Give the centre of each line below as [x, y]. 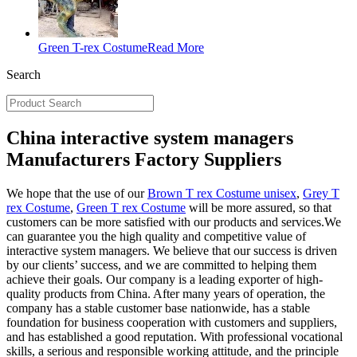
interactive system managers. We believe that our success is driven [172, 250]
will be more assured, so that [259, 207]
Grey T [321, 193]
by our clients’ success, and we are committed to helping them [161, 265]
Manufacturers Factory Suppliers [144, 159]
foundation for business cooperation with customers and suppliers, [172, 322]
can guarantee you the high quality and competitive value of [156, 236]
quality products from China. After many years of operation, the [166, 293]
